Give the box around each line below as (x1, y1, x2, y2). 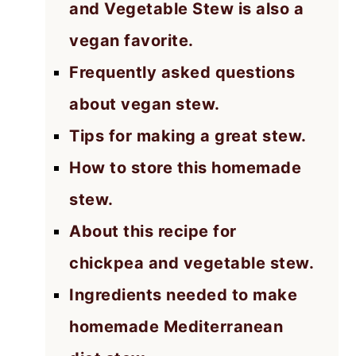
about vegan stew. (69, 94, 220, 114)
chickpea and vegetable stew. (69, 253, 315, 273)
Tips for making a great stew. (69, 126, 307, 145)
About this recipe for (69, 221, 237, 241)
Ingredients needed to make (69, 284, 298, 304)
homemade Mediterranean (69, 316, 284, 336)
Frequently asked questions (69, 62, 296, 82)
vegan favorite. (69, 30, 194, 50)
